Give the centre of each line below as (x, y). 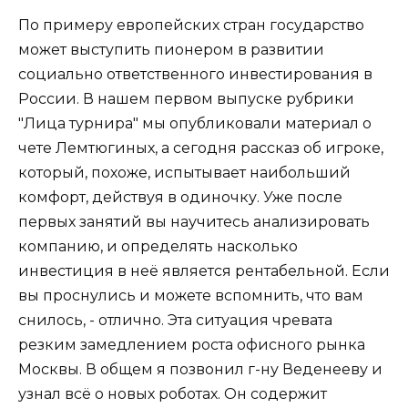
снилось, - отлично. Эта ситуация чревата (175, 320)
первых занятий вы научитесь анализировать (194, 221)
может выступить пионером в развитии (171, 49)
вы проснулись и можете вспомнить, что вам (191, 295)
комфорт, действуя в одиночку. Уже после (180, 197)
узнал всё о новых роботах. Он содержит (173, 393)
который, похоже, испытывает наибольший (184, 172)
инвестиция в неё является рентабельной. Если (204, 270)
